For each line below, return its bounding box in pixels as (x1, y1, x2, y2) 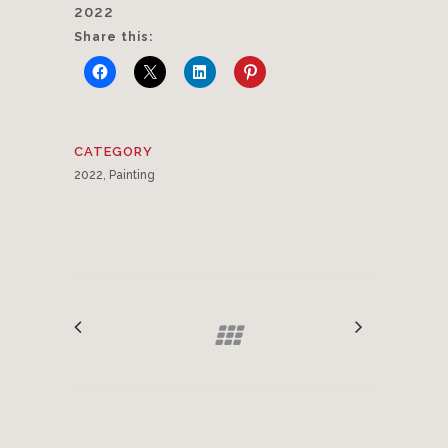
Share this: (74, 29, 153, 44)
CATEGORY (74, 143, 153, 159)
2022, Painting (74, 167, 155, 182)
